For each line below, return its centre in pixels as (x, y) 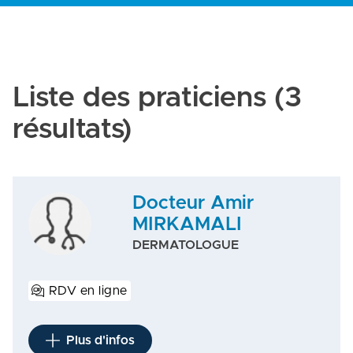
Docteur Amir (193, 203)
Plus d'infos (100, 340)
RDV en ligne (88, 291)
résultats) (72, 129)
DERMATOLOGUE (186, 245)
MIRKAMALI (187, 225)
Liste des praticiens (139, 98)
